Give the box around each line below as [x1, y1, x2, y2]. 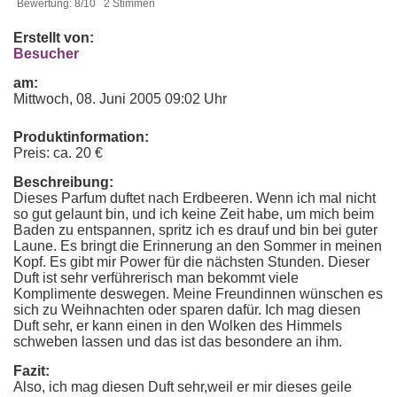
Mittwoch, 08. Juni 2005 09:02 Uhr [13, 91, 227, 106]
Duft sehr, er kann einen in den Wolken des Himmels [13, 318, 342, 333]
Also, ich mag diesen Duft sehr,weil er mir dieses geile [13, 379, 352, 394]
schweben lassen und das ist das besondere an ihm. [13, 334, 342, 349]
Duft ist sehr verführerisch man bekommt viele [13, 270, 299, 285]
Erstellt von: [13, 30, 94, 45]
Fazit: [13, 363, 50, 378]
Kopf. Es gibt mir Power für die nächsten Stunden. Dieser [13, 254, 370, 269]
